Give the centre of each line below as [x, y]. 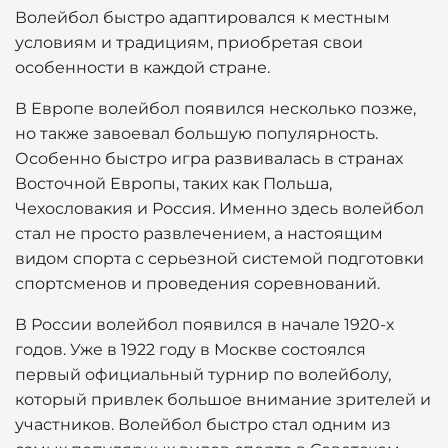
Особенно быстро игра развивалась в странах [209, 158]
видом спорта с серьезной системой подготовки [219, 258]
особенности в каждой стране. [142, 67]
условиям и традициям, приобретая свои [189, 42]
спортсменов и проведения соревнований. [197, 283]
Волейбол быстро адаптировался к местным [202, 17]
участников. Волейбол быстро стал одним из [203, 424]
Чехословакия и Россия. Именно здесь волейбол [219, 208]
